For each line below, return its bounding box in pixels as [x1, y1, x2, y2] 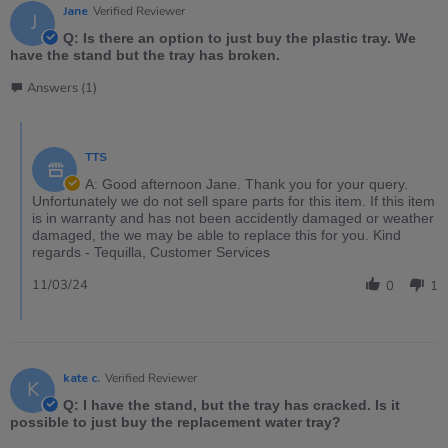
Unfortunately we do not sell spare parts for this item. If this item [32, 192, 435, 209]
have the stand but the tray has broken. [10, 46, 280, 63]
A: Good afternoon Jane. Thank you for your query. [85, 175, 408, 192]
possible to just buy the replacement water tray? [10, 413, 341, 430]
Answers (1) [27, 78, 97, 97]
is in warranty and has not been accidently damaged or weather [32, 209, 434, 226]
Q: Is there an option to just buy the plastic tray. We [63, 29, 416, 46]
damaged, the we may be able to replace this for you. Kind [32, 226, 401, 243]
